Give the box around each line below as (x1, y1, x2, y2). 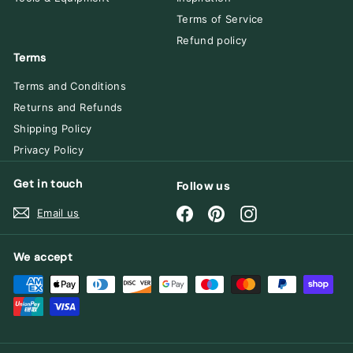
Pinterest (224, 206, 272, 219)
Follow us (176, 179, 231, 193)
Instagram (255, 206, 307, 219)
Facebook (192, 206, 243, 219)
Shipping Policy (13, 122, 92, 136)
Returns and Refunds (13, 101, 123, 114)
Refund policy (176, 34, 247, 47)
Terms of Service (176, 13, 264, 26)
